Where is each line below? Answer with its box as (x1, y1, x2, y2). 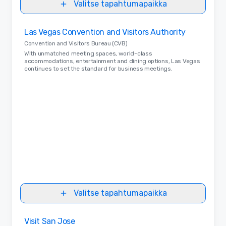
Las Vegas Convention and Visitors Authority (24, 27, 186, 37)
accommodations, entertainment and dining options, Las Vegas (24, 57, 200, 65)
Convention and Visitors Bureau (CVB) (24, 39, 128, 47)
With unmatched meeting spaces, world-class (24, 49, 152, 57)
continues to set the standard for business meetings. (24, 65, 173, 72)
